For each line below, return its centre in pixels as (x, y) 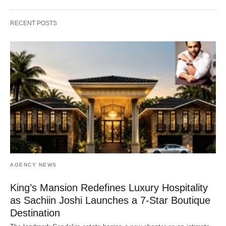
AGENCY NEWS (34, 164)
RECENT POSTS (34, 23)
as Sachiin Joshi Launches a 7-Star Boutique (110, 200)
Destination (35, 213)
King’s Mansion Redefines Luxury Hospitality (109, 187)
